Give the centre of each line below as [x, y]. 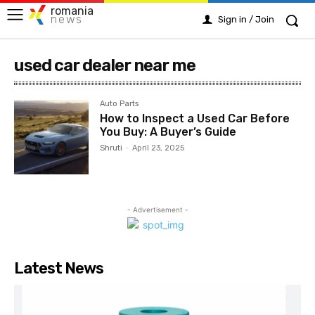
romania [72, 11]
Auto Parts [120, 104]
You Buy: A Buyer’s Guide [168, 132]
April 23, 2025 [159, 148]
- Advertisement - [157, 210]
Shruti [111, 148]
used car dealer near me [105, 65]
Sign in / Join [246, 19]
